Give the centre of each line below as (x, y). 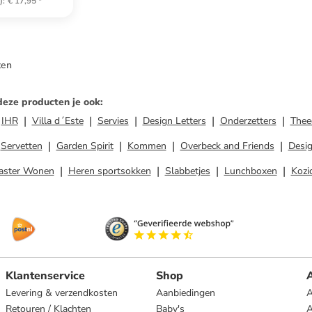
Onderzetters (248, 121)
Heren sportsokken (109, 171)
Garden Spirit (85, 146)
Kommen (147, 146)
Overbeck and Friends (227, 146)
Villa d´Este (57, 121)
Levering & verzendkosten (62, 293)
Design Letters (174, 121)
